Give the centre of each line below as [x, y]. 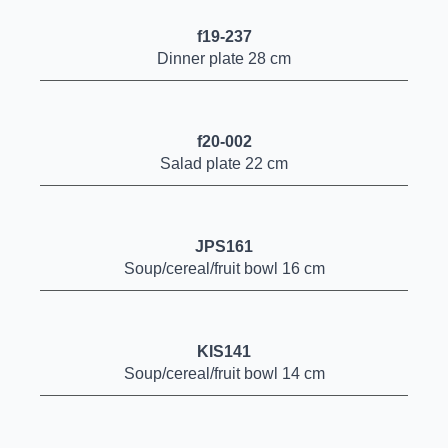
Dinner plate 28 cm [224, 58]
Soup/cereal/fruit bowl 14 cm [224, 373]
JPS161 [224, 246]
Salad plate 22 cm [224, 163]
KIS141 [224, 351]
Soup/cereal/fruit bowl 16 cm [224, 268]
